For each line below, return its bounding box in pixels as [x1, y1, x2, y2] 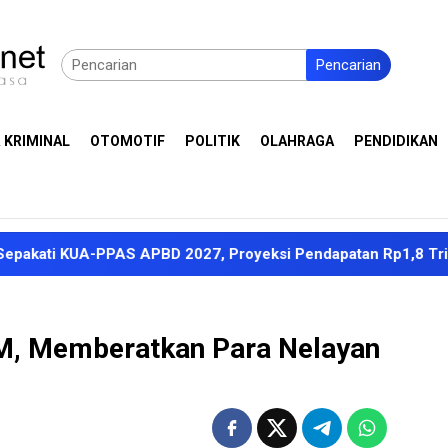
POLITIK [185, 133, 240, 149]
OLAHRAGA [260, 133, 334, 149]
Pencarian [316, 56, 381, 74]
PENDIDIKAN [354, 133, 438, 149]
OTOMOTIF [90, 133, 165, 149]
